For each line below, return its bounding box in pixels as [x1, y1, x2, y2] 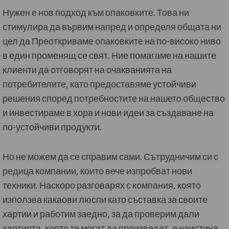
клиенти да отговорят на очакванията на [3, 62, 172, 76]
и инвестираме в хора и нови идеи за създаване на [3, 105, 214, 119]
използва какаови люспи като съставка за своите [3, 192, 208, 205]
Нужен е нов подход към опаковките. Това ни [3, 5, 189, 18]
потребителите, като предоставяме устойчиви [3, 76, 196, 90]
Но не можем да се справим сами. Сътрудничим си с [3, 149, 218, 163]
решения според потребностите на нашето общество [3, 90, 225, 104]
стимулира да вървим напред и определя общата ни [3, 19, 221, 33]
